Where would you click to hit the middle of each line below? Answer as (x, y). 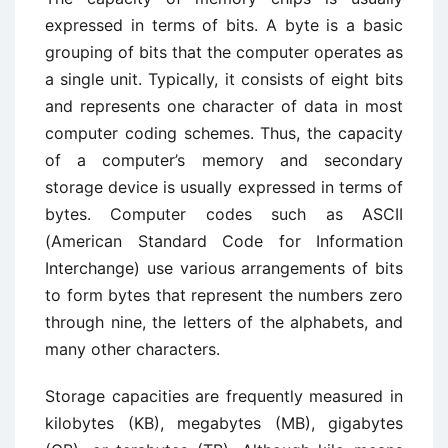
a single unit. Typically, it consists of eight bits (224, 79)
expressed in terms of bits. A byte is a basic (224, 25)
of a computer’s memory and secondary (224, 160)
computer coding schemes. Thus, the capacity (224, 133)
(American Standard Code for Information (224, 241)
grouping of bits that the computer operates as (224, 52)
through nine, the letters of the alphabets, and (224, 322)
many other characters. (132, 349)
